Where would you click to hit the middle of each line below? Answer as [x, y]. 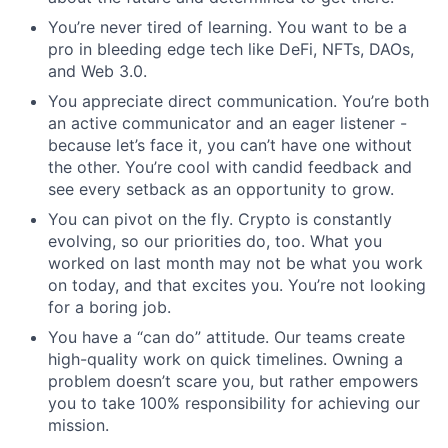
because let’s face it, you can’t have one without [230, 144]
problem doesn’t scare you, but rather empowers [233, 380]
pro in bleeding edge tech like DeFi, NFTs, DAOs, [231, 48]
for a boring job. [109, 306]
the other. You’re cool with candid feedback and [230, 166]
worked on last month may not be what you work [235, 262]
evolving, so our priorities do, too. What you [215, 240]
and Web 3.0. [97, 70]
